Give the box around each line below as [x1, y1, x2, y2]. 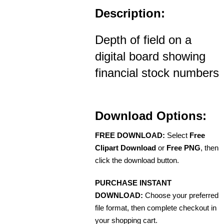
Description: [95, 6, 165, 20]
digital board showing [95, 49, 205, 63]
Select [165, 131, 189, 139]
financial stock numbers [95, 66, 219, 79]
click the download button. [95, 156, 179, 164]
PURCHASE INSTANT [95, 178, 171, 187]
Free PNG [166, 143, 200, 152]
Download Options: [95, 109, 206, 122]
